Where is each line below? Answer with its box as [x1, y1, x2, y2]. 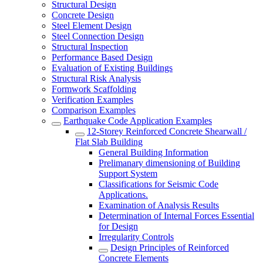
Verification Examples [52, 95, 133, 104]
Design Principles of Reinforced [110, 242, 229, 252]
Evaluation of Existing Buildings [52, 63, 173, 73]
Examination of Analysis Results [99, 200, 219, 210]
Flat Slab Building [75, 137, 143, 147]
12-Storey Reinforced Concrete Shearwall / [87, 126, 247, 136]
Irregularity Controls [99, 232, 174, 242]
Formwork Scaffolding [52, 84, 136, 94]
